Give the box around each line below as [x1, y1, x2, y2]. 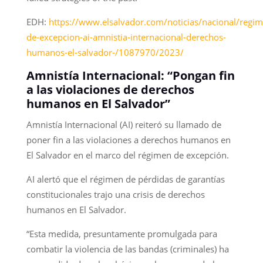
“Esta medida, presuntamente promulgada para [26, 227, 217, 240]
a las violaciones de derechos [26, 81, 194, 97]
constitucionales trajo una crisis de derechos [26, 188, 205, 200]
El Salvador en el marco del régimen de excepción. [26, 149, 229, 161]
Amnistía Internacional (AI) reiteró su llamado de [26, 118, 221, 130]
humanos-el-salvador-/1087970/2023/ [26, 46, 184, 58]
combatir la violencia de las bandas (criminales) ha [26, 242, 229, 255]
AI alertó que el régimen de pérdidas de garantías [26, 173, 225, 185]
